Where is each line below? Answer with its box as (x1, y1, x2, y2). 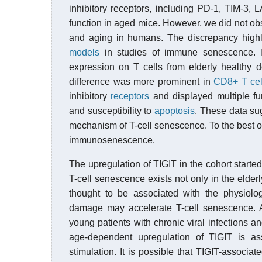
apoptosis (154, 106, 195, 116)
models (69, 47, 99, 57)
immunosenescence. (69, 135, 155, 145)
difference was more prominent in (69, 77, 214, 87)
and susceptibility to (69, 106, 155, 116)
